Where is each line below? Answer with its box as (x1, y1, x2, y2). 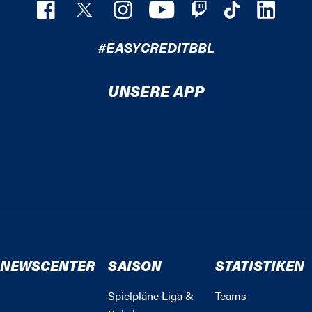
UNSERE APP (107, 79, 205, 102)
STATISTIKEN (215, 255, 305, 276)
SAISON (107, 255, 162, 276)
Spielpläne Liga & (107, 288, 194, 304)
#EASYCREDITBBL (97, 37, 214, 58)
